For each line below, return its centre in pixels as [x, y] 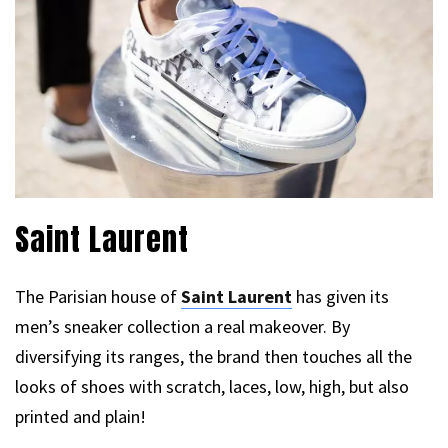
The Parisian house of [98, 296]
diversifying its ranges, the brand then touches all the [213, 356]
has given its [340, 296]
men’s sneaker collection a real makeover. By [182, 326]
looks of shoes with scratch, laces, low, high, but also [212, 386]
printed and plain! [80, 416]
